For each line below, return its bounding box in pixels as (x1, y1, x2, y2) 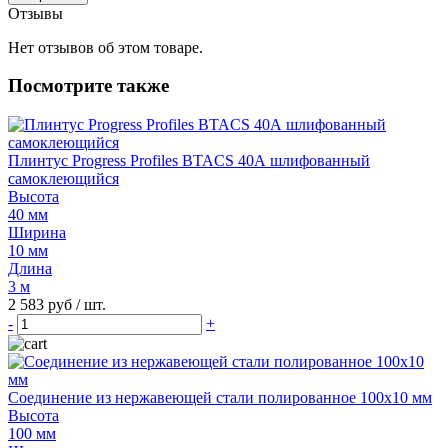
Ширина (8, 224, 66, 242)
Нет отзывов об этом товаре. (8, 38, 203, 56)
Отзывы (8, 4, 63, 22)
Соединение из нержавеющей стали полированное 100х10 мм (8, 389, 432, 407)
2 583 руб (8, 296, 76, 314)
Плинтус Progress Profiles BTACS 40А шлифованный (8, 152, 370, 170)
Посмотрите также (8, 75, 169, 97)
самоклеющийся (8, 170, 119, 188)
